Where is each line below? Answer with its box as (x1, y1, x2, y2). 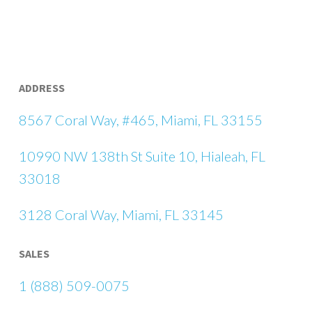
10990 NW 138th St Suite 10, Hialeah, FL (18, 148, 265, 164)
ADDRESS (18, 81, 65, 95)
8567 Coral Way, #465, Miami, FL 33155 (18, 111, 263, 128)
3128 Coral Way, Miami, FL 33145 (18, 206, 224, 223)
